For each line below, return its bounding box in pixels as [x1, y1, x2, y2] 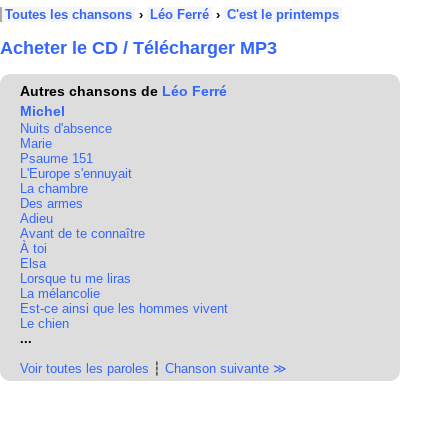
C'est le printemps [227, 7, 339, 22]
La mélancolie [20, 286, 100, 301]
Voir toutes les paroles [20, 361, 149, 376]
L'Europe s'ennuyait [20, 166, 132, 181]
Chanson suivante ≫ [165, 361, 287, 376]
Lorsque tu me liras [20, 271, 131, 286]
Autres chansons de [20, 83, 162, 99]
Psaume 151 [20, 151, 93, 166]
